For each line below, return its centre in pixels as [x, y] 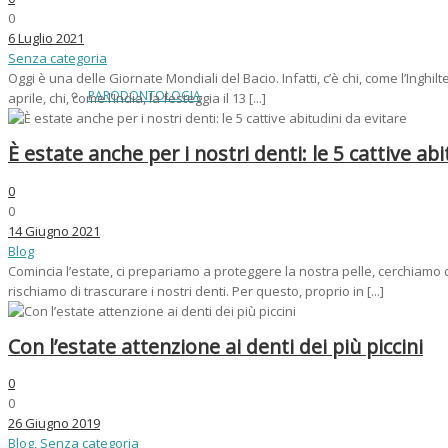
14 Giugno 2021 [54, 230]
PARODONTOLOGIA [144, 95]
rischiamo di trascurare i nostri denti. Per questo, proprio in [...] [196, 290]
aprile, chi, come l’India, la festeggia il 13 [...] [137, 98]
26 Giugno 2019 [54, 422]
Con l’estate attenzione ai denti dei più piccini [215, 346]
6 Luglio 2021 [46, 38]
